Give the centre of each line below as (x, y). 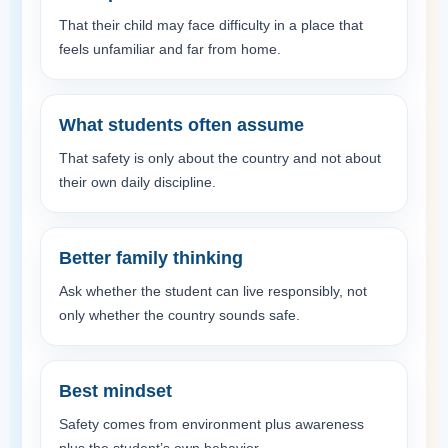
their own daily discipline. (137, 182)
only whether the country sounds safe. (179, 315)
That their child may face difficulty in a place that (211, 25)
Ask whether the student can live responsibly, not (213, 291)
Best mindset (115, 391)
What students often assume (181, 125)
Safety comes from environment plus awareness (211, 424)
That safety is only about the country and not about (220, 158)
